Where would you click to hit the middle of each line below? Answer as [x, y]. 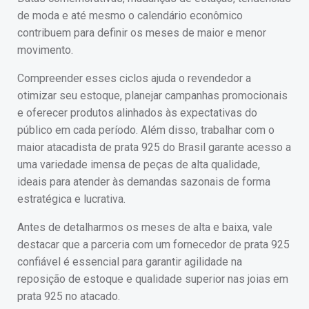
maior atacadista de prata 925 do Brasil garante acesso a [154, 147]
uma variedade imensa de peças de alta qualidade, [139, 165]
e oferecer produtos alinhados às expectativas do [137, 113]
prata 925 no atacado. [69, 296]
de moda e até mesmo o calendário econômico [130, 16]
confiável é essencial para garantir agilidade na [130, 262]
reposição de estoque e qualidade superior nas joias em [153, 279]
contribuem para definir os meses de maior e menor [142, 33]
